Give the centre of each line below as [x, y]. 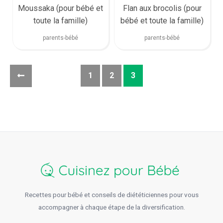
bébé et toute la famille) [162, 20]
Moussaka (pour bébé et [61, 8]
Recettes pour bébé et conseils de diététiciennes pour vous [111, 195]
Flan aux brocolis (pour [162, 8]
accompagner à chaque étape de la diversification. [111, 207]
